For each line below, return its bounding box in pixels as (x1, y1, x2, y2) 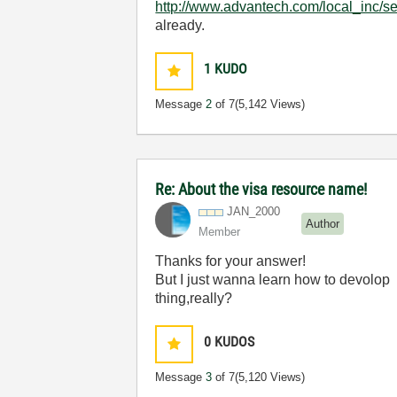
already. (155, 18, 206, 33)
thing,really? (155, 291, 233, 306)
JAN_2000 (227, 205, 281, 218)
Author (306, 216, 340, 230)
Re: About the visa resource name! (155, 180, 368, 198)
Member (198, 225, 241, 238)
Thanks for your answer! (155, 253, 307, 269)
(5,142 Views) (235, 97, 306, 111)
